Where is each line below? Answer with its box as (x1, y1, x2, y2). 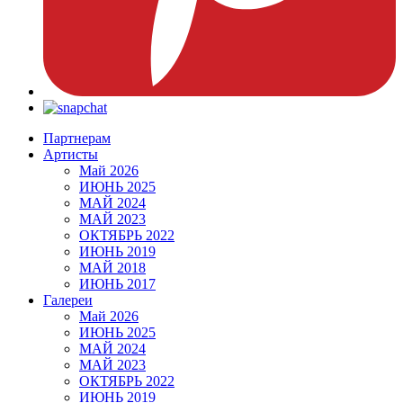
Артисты (43, 147, 98, 162)
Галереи (43, 292, 93, 308)
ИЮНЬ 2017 (79, 276, 156, 291)
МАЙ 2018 (79, 260, 146, 275)
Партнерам (43, 130, 111, 146)
